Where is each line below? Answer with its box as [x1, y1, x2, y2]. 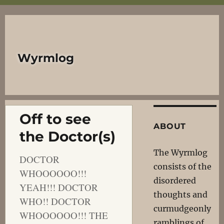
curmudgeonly [153, 203, 211, 213]
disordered [153, 175, 196, 185]
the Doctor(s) [19, 128, 115, 145]
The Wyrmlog [153, 147, 208, 157]
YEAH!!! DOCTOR [19, 181, 98, 193]
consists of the [153, 161, 212, 171]
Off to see [19, 110, 91, 127]
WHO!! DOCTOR [19, 195, 91, 207]
